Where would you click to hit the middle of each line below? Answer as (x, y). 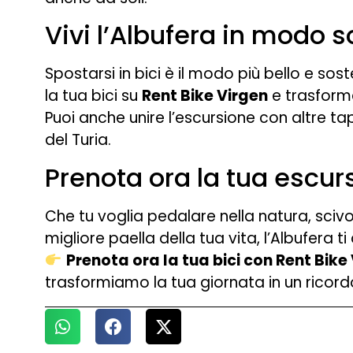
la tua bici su (93, 96)
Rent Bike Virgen (205, 96)
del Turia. (78, 140)
